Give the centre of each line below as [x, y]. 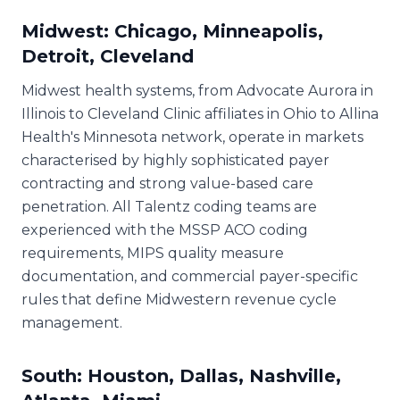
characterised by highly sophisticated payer [175, 160]
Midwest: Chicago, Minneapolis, [172, 31]
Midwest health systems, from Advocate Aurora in [197, 90]
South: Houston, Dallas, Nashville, [181, 375]
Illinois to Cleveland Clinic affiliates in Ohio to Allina [200, 113]
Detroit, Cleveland [108, 56]
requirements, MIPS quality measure [153, 253]
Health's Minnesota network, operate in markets [192, 137]
